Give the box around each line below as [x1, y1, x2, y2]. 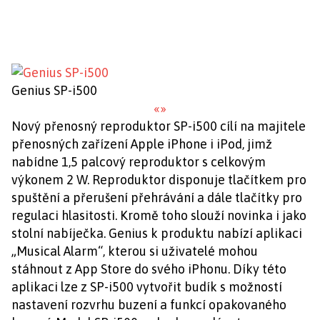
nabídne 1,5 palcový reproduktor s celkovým [11, 154, 266, 169]
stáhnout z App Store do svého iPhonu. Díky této [11, 261, 286, 276]
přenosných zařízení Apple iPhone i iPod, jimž [11, 136, 272, 151]
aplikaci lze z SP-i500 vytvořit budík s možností [11, 279, 282, 294]
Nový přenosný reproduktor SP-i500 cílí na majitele [11, 119, 306, 134]
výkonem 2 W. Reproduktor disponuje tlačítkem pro [11, 172, 306, 187]
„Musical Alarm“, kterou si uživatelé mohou [11, 244, 258, 259]
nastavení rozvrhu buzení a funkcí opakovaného [11, 297, 286, 312]
